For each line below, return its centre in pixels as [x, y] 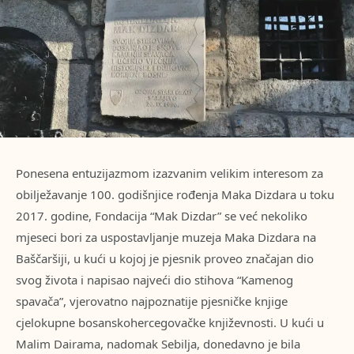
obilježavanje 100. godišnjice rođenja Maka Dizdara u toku [175, 194]
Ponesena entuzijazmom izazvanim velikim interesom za [169, 173]
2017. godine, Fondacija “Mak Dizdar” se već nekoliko [162, 216]
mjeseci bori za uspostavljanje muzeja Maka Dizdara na [166, 237]
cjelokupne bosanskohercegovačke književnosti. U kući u [170, 322]
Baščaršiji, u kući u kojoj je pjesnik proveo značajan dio [165, 258]
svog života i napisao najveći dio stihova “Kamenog [154, 280]
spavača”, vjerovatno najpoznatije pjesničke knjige [152, 301]
